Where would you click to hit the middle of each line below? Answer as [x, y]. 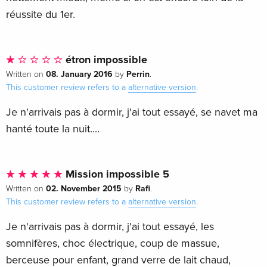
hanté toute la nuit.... [53, 129]
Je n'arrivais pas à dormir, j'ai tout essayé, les [110, 227]
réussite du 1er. [41, 15]
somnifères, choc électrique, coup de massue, [113, 243]
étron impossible [105, 60]
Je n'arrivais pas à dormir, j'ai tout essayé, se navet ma [132, 112]
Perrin [138, 74]
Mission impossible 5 [116, 174]
